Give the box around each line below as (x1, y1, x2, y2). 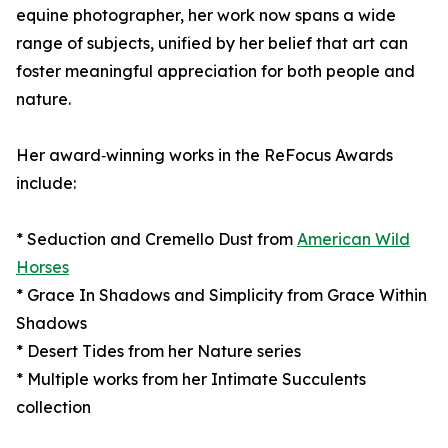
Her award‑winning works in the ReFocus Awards (16, 145, 393, 166)
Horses (16, 257, 69, 278)
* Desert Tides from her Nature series (16, 341, 301, 362)
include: (16, 173, 76, 194)
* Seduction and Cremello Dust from (16, 229, 297, 250)
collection (16, 397, 91, 418)
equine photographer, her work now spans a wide (16, 5, 396, 26)
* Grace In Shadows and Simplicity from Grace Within (16, 285, 427, 306)
